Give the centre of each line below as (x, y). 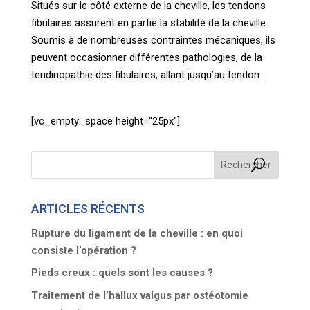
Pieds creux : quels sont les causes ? (122, 273)
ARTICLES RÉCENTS (88, 208)
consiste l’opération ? (83, 250)
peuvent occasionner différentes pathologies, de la (146, 57)
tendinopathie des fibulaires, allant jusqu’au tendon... (148, 74)
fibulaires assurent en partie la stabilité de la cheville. (149, 22)
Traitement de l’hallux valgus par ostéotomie (139, 295)
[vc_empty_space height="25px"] (105, 121)
